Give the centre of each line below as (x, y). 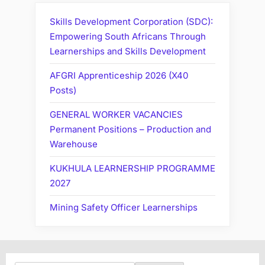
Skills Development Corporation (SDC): (131, 22)
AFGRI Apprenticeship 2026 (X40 (119, 76)
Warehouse (74, 144)
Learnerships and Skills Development (128, 51)
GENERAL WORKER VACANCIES (116, 115)
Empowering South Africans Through (128, 37)
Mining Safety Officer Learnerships (124, 208)
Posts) (63, 91)
